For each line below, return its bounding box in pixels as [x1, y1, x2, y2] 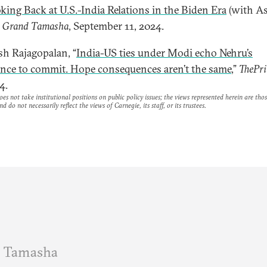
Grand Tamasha [2, 19, 69, 33]
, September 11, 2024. [69, 19, 164, 33]
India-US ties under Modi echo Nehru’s [76, 46, 253, 60]
